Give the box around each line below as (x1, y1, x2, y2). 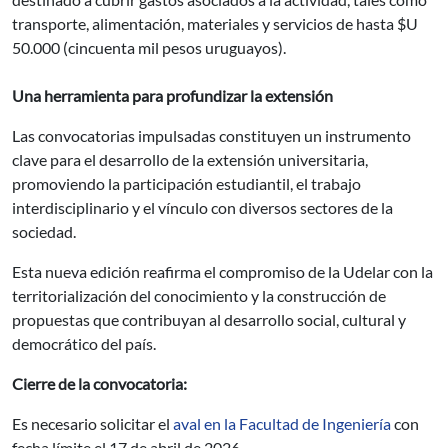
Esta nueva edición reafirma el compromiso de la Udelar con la (12, 262, 433, 281)
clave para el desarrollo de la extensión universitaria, (12, 150, 368, 169)
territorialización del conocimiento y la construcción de (12, 286, 386, 305)
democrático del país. (12, 334, 156, 353)
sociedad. (12, 222, 76, 241)
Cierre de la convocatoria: (12, 374, 190, 393)
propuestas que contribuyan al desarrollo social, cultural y (12, 310, 406, 329)
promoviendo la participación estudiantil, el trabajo (12, 174, 361, 193)
